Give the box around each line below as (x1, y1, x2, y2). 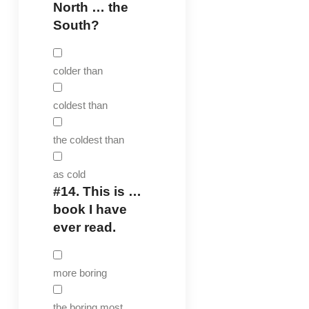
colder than (52, 64, 103, 77)
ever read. (52, 219, 116, 235)
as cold (52, 168, 86, 180)
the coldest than (52, 133, 124, 146)
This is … (79, 183, 141, 199)
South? (52, 17, 99, 32)
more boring (52, 266, 107, 279)
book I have (52, 201, 127, 217)
